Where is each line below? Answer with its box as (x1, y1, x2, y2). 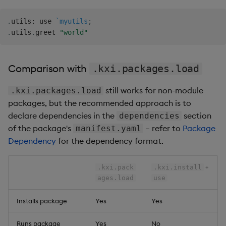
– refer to (143, 123, 183, 133)
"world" (60, 28, 88, 36)
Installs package (17, 196, 67, 205)
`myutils (55, 17, 88, 25)
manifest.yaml (75, 123, 141, 133)
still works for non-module (103, 85, 204, 95)
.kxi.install (153, 163, 202, 171)
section (182, 110, 212, 121)
